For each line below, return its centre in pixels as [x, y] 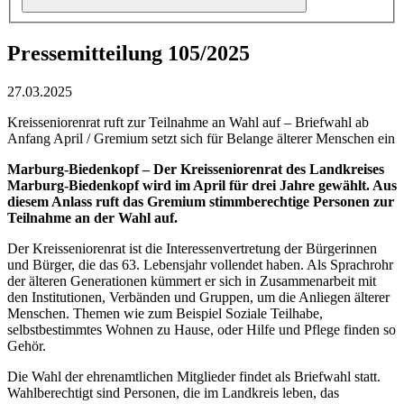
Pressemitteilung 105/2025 [129, 54]
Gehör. [28, 346]
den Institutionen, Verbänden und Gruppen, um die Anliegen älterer [198, 298]
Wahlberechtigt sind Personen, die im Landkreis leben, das [173, 393]
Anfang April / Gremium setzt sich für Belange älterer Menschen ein [201, 139]
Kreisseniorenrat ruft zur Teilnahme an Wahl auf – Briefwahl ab [188, 123]
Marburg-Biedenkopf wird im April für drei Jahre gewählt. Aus [202, 186]
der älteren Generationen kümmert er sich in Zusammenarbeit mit [192, 281]
